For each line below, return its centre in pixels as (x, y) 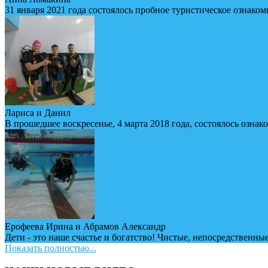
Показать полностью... (51, 248)
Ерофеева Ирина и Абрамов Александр (85, 227)
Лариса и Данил (38, 113)
